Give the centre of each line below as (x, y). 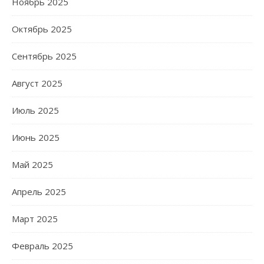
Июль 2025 (35, 110)
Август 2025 (37, 83)
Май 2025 (32, 164)
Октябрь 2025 (42, 29)
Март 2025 (35, 218)
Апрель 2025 (39, 191)
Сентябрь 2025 (44, 56)
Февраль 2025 (42, 245)
